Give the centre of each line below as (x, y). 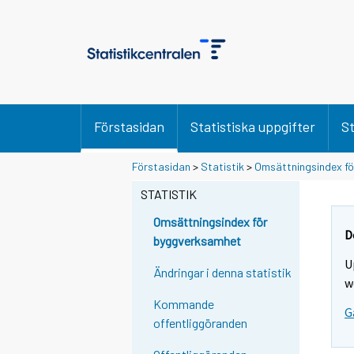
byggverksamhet (198, 241)
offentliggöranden (201, 323)
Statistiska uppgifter (253, 126)
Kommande (184, 304)
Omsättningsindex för (211, 222)
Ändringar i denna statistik (223, 273)
